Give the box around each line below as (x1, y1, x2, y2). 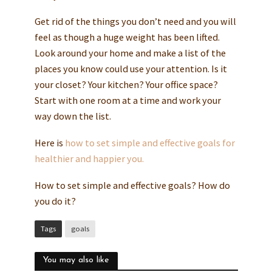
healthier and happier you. (34, 152, 144, 165)
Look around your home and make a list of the (34, 47, 226, 59)
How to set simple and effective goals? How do (34, 179, 230, 192)
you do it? (34, 195, 76, 208)
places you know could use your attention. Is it (34, 63, 227, 75)
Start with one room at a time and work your (34, 94, 221, 107)
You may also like (42, 256, 109, 265)
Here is (34, 137, 63, 149)
